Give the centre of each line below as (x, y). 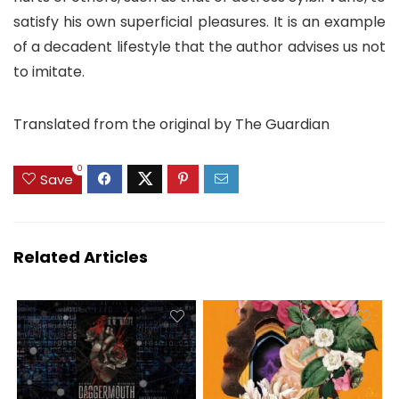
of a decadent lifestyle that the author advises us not (199, 47)
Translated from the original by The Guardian (171, 125)
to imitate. (49, 72)
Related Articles (81, 256)
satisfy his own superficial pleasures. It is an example (199, 22)
